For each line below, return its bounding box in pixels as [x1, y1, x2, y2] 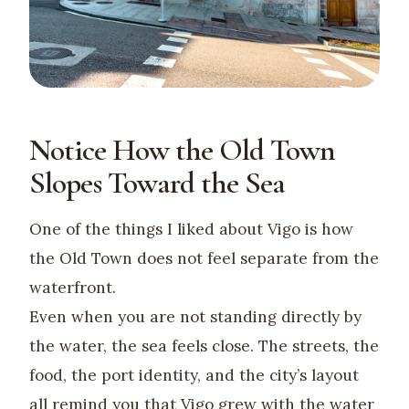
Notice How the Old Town [29, 131, 335, 170]
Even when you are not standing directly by [29, 307, 362, 328]
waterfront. [29, 278, 116, 299]
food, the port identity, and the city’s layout [29, 365, 359, 386]
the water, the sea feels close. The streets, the [29, 336, 379, 357]
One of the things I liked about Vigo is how [29, 219, 353, 240]
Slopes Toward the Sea [29, 164, 285, 203]
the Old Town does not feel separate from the [29, 248, 379, 269]
